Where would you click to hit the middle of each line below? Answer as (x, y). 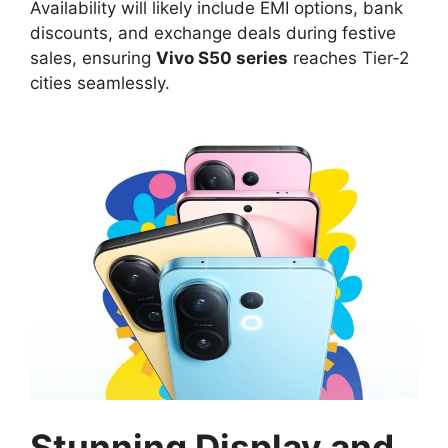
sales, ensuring (93, 58)
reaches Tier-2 (348, 58)
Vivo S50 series (222, 58)
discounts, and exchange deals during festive (213, 33)
